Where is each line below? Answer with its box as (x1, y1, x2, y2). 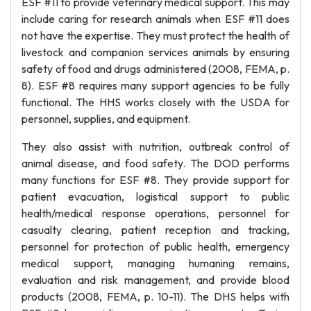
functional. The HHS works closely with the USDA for (22, 95, 289, 109)
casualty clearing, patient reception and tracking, (22, 223, 289, 237)
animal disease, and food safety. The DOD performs (22, 156, 289, 170)
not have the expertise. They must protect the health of (22, 28, 289, 42)
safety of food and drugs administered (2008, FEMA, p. (22, 62, 289, 76)
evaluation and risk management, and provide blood (22, 273, 289, 287)
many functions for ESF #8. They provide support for (22, 173, 289, 187)
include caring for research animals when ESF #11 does (22, 12, 289, 26)
